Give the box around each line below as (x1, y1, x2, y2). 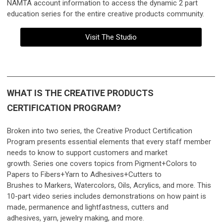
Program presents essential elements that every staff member (7, 137, 211, 147)
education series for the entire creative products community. (7, 9, 204, 19)
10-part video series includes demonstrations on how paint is (7, 192, 206, 201)
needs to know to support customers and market (7, 148, 167, 158)
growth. (7, 159, 33, 168)
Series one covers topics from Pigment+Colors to (33, 159, 197, 168)
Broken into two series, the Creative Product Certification (7, 126, 192, 136)
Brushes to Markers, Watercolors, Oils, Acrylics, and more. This (7, 181, 211, 190)
